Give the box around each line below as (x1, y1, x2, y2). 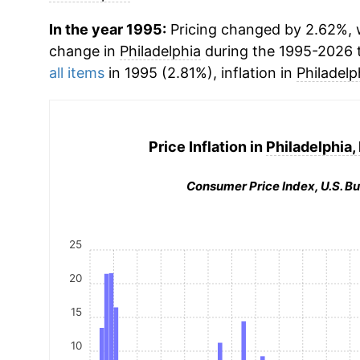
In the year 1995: (48, 21, 166, 38)
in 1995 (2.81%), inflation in (104, 64, 297, 81)
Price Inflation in (149, 137, 267, 155)
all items (48, 64, 104, 81)
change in (48, 43, 120, 59)
